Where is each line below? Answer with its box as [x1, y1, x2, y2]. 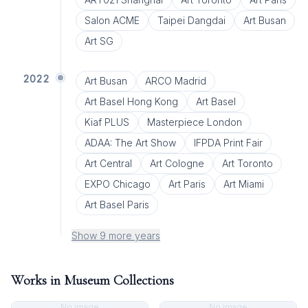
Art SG [84, 35, 113, 47]
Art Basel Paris [84, 199, 149, 210]
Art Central [84, 157, 132, 169]
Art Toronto [221, 157, 273, 169]
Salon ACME [84, 14, 140, 26]
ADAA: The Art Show [84, 137, 176, 148]
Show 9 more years [71, 230, 160, 241]
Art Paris [168, 178, 206, 190]
